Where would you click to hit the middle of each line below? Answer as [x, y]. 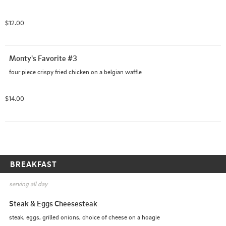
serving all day [28, 184]
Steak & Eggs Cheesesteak [53, 204]
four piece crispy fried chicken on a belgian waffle [75, 71]
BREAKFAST [34, 164]
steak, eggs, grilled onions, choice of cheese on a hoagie [84, 217]
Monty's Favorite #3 [43, 58]
